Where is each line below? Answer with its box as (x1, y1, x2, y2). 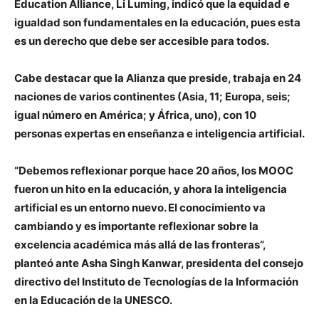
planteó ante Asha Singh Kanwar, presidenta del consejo (14, 256, 303, 270)
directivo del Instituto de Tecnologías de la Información (14, 275, 298, 288)
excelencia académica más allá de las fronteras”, (14, 238, 266, 251)
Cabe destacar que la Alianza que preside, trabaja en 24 (14, 71, 301, 85)
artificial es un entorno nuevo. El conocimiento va (14, 201, 266, 214)
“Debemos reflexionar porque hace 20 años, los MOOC (14, 164, 293, 177)
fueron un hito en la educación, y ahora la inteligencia (14, 182, 287, 196)
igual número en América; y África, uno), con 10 (14, 108, 256, 122)
